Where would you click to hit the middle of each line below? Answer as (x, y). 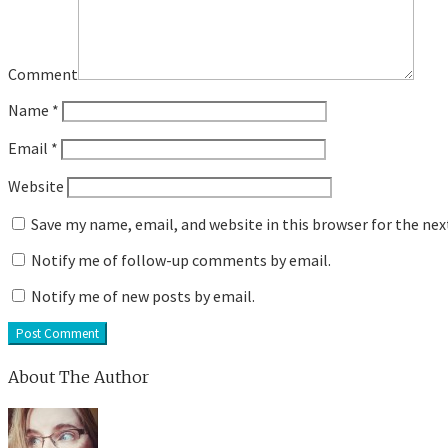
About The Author (78, 376)
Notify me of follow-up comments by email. (181, 260)
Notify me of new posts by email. (143, 296)
